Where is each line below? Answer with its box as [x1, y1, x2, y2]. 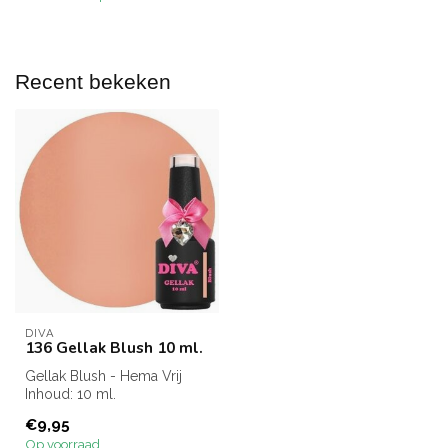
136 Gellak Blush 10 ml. [25, 337, 203, 358]
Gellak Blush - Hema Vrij [25, 368, 182, 384]
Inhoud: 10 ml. [25, 386, 116, 402]
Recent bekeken [15, 70, 171, 93]
